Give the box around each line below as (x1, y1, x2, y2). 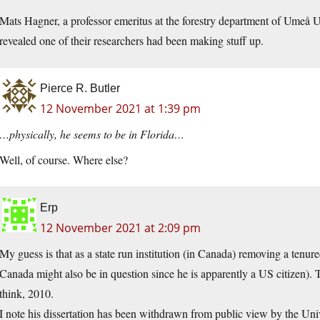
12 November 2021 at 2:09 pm (40, 220, 201, 236)
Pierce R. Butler (40, 82, 120, 95)
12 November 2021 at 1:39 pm (40, 101, 201, 117)
